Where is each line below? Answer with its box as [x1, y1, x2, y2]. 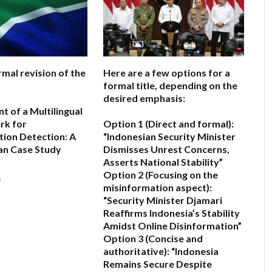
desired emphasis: [103, 92, 185, 104]
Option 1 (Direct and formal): [103, 118, 234, 130]
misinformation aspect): [103, 182, 212, 194]
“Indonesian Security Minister [103, 131, 236, 143]
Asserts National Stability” [103, 156, 223, 168]
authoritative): [103, 245, 169, 257]
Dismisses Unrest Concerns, [103, 143, 229, 155]
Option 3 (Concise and [103, 233, 203, 245]
